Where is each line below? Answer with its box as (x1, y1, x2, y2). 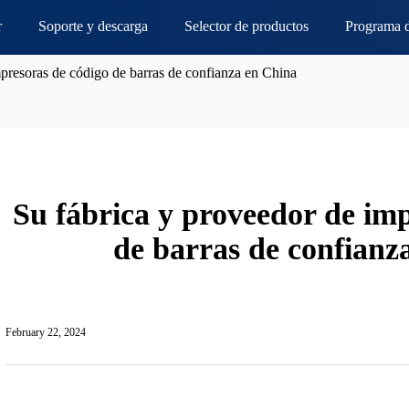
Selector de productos (184, 18, 309, 34)
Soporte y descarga (38, 18, 149, 34)
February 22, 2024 (5, 326, 87, 339)
